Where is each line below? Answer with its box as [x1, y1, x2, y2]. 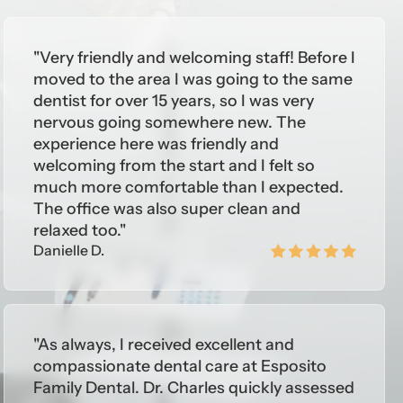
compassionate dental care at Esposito [32, 356, 327, 376]
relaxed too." [32, 220, 126, 240]
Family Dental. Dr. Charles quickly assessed [32, 378, 354, 398]
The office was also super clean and [32, 199, 300, 219]
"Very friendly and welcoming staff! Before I [32, 48, 355, 67]
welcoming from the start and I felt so [32, 156, 315, 175]
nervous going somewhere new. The [32, 112, 306, 132]
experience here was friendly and [32, 134, 279, 154]
